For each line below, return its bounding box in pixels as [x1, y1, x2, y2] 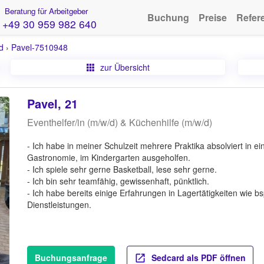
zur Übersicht [97, 61, 150, 73]
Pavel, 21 [27, 95, 78, 112]
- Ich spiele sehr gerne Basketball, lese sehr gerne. [27, 163, 217, 175]
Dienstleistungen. [27, 199, 91, 210]
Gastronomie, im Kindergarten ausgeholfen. [27, 151, 190, 163]
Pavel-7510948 [11, 41, 68, 53]
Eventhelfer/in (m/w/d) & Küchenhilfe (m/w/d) [27, 115, 212, 129]
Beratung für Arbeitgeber [2, 5, 88, 16]
